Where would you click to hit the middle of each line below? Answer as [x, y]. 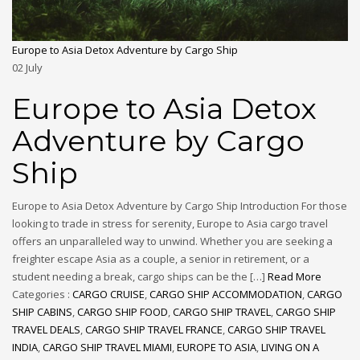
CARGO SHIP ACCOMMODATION [226, 295]
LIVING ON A [290, 348]
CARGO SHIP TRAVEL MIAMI [107, 348]
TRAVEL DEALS [46, 330]
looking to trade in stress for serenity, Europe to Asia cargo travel [170, 224]
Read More [295, 277]
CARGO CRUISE [108, 295]
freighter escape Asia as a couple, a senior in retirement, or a [161, 259]
